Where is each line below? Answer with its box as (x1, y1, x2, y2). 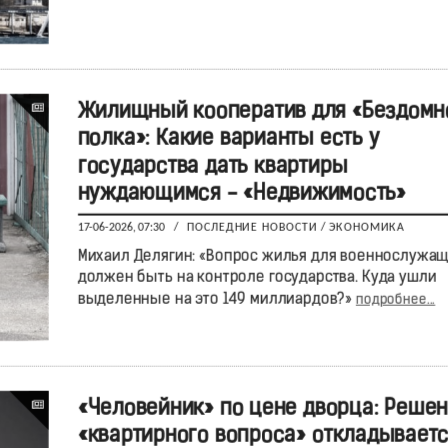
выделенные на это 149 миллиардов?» (77, 291, 356, 308)
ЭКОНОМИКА (327, 222, 405, 234)
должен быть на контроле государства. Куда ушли (77, 270, 436, 286)
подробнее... (355, 292, 435, 308)
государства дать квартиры (77, 155, 347, 178)
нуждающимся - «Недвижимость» (77, 182, 406, 206)
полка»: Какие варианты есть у (77, 127, 379, 151)
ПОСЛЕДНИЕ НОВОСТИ (186, 222, 318, 234)
